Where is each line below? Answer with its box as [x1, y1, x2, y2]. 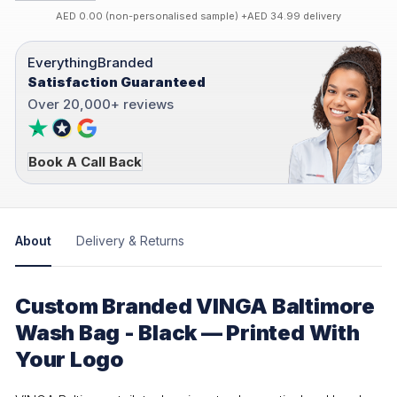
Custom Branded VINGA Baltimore [15, 293, 375, 320]
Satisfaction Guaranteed [27, 73, 206, 90]
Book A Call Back [27, 152, 142, 170]
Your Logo [15, 346, 124, 373]
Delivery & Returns [76, 233, 184, 249]
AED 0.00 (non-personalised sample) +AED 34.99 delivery [56, 9, 341, 22]
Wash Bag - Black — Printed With [15, 320, 360, 346]
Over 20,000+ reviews [27, 95, 174, 113]
